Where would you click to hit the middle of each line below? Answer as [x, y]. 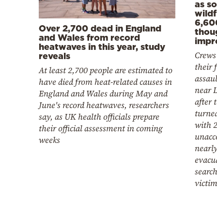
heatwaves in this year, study [102, 46]
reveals [54, 55]
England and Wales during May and [103, 93]
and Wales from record [89, 37]
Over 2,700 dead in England [100, 28]
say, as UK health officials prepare [99, 116]
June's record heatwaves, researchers [104, 105]
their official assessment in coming [101, 128]
